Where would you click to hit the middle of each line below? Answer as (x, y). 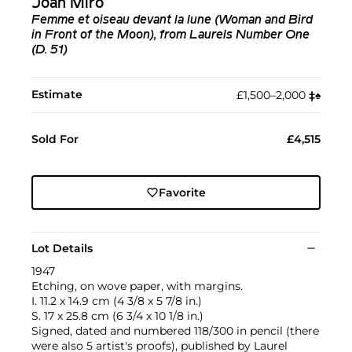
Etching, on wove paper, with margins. (137, 286)
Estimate (57, 94)
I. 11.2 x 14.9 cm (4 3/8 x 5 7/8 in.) (117, 301)
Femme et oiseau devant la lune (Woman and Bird (172, 20)
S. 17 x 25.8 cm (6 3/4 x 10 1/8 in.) (117, 315)
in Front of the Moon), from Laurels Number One (170, 35)
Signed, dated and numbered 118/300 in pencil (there (175, 330)
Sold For (55, 139)
